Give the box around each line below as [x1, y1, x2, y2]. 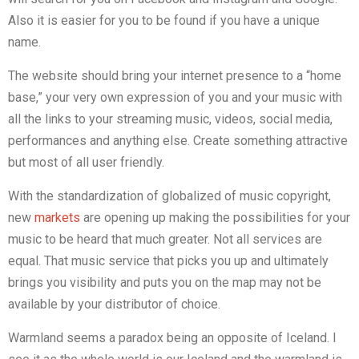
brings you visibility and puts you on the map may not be [8, 274, 321, 290]
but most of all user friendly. [8, 154, 164, 170]
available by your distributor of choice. [8, 296, 220, 312]
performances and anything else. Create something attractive [8, 132, 348, 148]
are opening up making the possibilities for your [83, 209, 350, 225]
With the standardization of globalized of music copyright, [8, 188, 331, 204]
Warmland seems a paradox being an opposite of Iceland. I [8, 329, 337, 345]
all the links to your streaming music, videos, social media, [8, 111, 333, 127]
